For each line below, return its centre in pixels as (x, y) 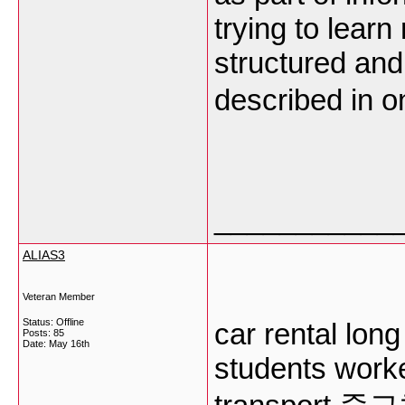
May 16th (69, 344)
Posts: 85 (43, 333)
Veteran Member (59, 297)
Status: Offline (53, 322)
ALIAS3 (44, 255)
